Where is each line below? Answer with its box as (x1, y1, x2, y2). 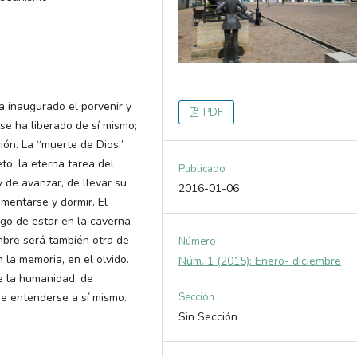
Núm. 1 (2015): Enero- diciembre (178, 253, 342, 269)
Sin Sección (178, 308, 238, 324)
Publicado (178, 161, 226, 176)
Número (178, 233, 217, 249)
